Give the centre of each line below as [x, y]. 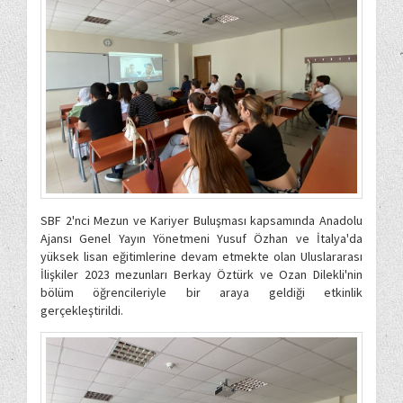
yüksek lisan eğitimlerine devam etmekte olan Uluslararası [201, 256]
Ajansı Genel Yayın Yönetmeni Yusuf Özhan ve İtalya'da [201, 238]
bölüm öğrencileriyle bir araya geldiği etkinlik [201, 292]
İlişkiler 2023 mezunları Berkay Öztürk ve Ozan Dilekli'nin [201, 274]
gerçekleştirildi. [86, 310]
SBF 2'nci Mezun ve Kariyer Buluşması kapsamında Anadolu [201, 220]
